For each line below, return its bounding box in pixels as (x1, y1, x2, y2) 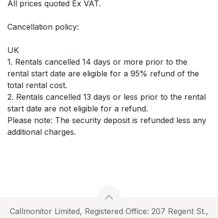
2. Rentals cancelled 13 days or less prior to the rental (7, 91, 206, 102)
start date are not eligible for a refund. (7, 103, 148, 113)
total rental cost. (7, 80, 67, 90)
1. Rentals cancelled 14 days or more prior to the (7, 56, 187, 67)
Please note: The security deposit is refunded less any (7, 115, 206, 125)
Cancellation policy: (7, 21, 79, 32)
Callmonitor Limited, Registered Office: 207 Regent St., (10, 206, 208, 217)
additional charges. (7, 127, 76, 137)
